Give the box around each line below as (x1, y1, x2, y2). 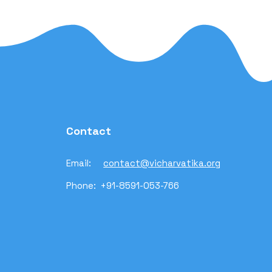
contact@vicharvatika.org (103, 157, 221, 169)
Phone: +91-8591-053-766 (66, 180, 182, 191)
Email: (66, 157, 104, 169)
